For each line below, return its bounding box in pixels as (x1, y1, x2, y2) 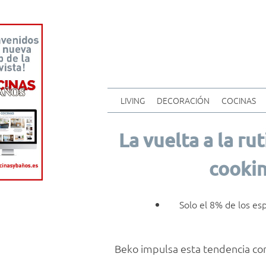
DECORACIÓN (156, 94, 210, 107)
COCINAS (221, 94, 256, 107)
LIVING (120, 94, 145, 107)
